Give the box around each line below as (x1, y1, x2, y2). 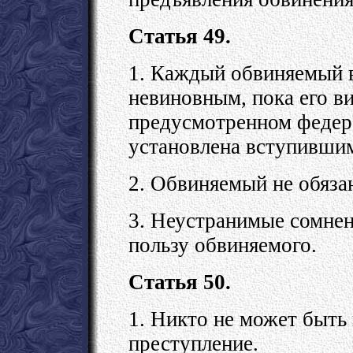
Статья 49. (128, 24, 231, 48)
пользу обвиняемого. (128, 232, 317, 257)
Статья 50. (128, 269, 231, 294)
